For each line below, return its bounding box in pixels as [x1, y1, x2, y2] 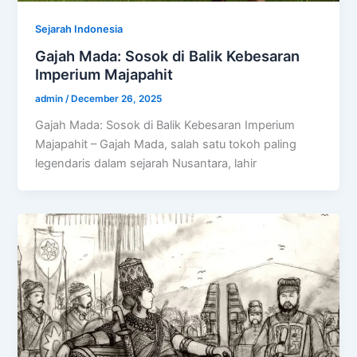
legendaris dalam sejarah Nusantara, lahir [35, 155, 257, 171]
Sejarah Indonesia [35, 22, 124, 35]
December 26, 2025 [71, 93, 163, 105]
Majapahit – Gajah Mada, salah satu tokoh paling [35, 136, 297, 151]
